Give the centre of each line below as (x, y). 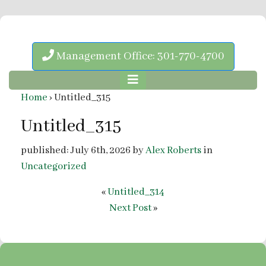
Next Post (130, 208)
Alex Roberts (173, 150)
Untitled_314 (136, 192)
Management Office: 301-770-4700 (140, 56)
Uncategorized (54, 166)
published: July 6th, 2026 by (83, 150)
